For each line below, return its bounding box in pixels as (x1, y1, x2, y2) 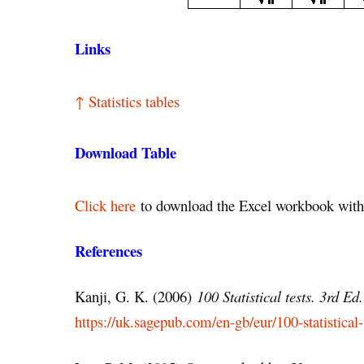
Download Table (75, 141, 176, 163)
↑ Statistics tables (75, 90, 180, 111)
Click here (75, 194, 136, 215)
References (75, 240, 142, 262)
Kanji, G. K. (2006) (75, 286, 197, 307)
